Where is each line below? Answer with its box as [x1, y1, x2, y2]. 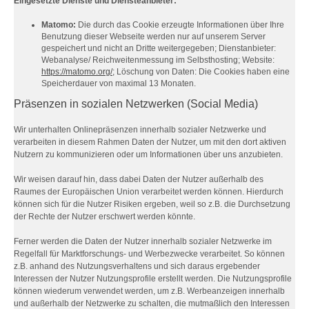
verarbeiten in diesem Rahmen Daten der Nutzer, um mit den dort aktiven [14, 137, 286, 147]
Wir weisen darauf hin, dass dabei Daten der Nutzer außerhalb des [14, 175, 263, 184]
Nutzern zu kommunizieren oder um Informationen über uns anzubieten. [14, 150, 283, 159]
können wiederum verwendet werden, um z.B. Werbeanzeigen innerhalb [14, 286, 285, 296]
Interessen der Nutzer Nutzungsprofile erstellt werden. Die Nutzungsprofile [14, 274, 292, 283]
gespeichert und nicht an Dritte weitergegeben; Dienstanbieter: [41, 43, 276, 53]
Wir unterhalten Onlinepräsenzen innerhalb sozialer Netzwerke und [14, 125, 266, 134]
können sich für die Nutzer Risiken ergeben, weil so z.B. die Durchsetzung [14, 199, 290, 209]
